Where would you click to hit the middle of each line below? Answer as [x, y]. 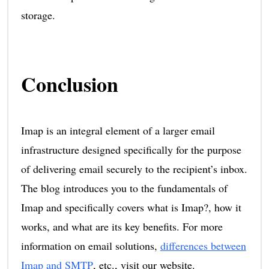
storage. [38, 15]
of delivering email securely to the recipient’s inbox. [134, 169]
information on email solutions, [90, 246]
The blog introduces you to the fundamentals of [124, 188]
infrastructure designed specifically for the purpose [131, 150]
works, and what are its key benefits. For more [122, 227]
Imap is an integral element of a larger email [118, 131]
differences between [203, 246]
